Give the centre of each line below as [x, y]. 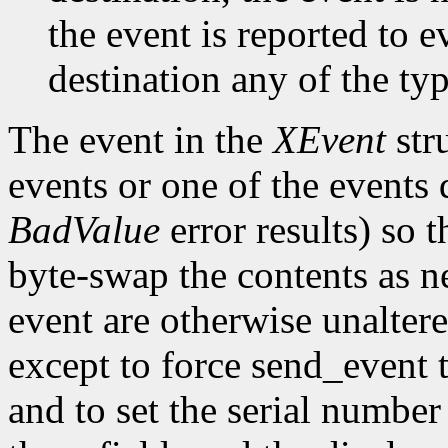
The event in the [140, 140]
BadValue [84, 230]
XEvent [329, 140]
